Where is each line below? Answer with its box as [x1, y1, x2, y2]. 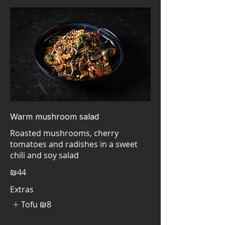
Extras [10, 184, 34, 195]
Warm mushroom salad [10, 111, 99, 122]
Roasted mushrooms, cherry [10, 128, 119, 139]
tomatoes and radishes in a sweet [10, 139, 138, 150]
